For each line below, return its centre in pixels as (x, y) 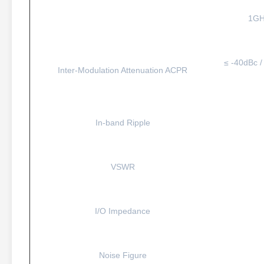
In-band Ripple (123, 123)
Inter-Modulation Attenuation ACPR (123, 70)
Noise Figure (123, 255)
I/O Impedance (123, 211)
